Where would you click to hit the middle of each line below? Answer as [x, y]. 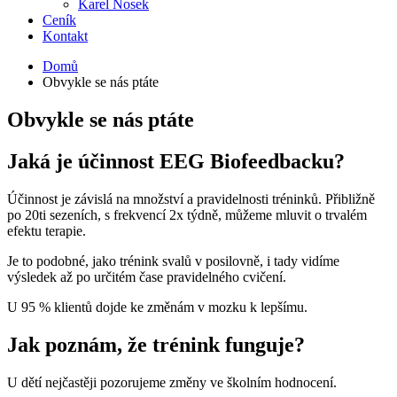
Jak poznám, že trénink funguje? [156, 344]
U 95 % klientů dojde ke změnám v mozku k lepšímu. [157, 307]
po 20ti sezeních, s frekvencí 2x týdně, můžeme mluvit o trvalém [187, 214]
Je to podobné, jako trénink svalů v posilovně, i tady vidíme [173, 261]
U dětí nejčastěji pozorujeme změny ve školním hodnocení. [172, 382]
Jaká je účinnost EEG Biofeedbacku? [176, 161]
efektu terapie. [47, 230]
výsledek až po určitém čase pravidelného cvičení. [147, 276]
